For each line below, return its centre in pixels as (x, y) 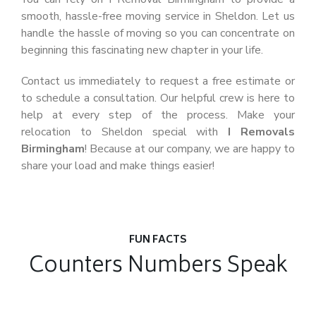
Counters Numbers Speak (158, 267)
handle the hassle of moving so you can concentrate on (158, 33)
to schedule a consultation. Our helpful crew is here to (158, 98)
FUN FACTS (158, 240)
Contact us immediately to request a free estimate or (158, 81)
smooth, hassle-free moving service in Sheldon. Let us (158, 16)
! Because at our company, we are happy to (190, 149)
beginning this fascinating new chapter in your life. (142, 50)
